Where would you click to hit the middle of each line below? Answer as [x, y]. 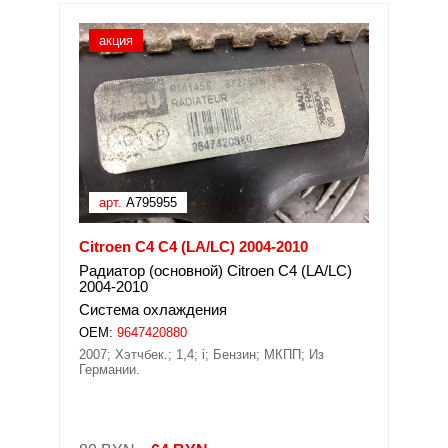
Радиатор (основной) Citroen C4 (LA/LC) [215, 270]
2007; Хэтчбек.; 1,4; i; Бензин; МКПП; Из [201, 354]
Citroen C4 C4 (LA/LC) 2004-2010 [193, 246]
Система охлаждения [153, 309]
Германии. [109, 369]
